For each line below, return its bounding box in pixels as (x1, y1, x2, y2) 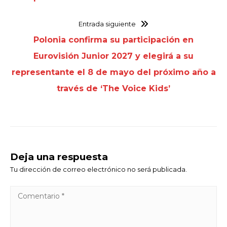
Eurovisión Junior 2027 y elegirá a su (33, 51, 194, 61)
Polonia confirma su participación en (33, 35, 194, 45)
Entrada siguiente (79, 20, 136, 28)
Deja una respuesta (10, 151, 108, 163)
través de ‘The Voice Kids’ (57, 84, 170, 94)
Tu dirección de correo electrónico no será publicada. (10, 165, 187, 174)
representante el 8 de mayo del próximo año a (11, 67, 216, 78)
